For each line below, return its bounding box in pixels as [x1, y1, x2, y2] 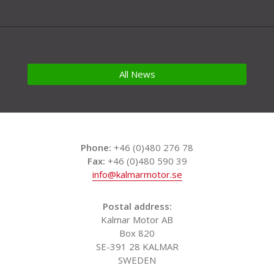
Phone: [81, 141, 111, 154]
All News [119, 68, 155, 81]
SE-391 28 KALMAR [95, 240, 179, 253]
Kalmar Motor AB [101, 213, 173, 226]
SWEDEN [118, 254, 156, 267]
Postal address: [102, 200, 172, 213]
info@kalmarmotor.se [92, 168, 182, 181]
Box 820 [119, 227, 155, 240]
